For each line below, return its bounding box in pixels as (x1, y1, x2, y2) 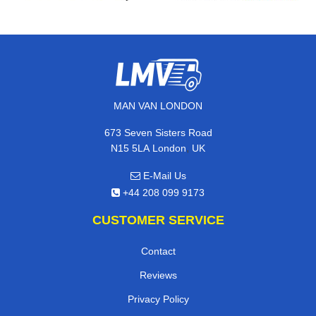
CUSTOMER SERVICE (92, 212, 224, 227)
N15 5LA (111, 142, 150, 154)
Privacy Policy (127, 293, 189, 305)
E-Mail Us (140, 169, 186, 181)
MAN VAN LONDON (114, 99, 202, 111)
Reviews (139, 269, 177, 281)
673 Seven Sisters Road (104, 126, 212, 138)
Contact (140, 245, 176, 257)
